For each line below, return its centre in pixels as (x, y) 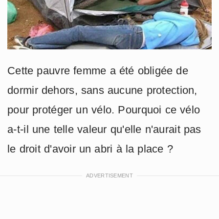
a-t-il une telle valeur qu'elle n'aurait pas (104, 129)
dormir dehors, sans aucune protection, (102, 90)
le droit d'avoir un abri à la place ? (90, 149)
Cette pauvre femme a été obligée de (98, 70)
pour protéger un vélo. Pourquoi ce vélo (104, 109)
